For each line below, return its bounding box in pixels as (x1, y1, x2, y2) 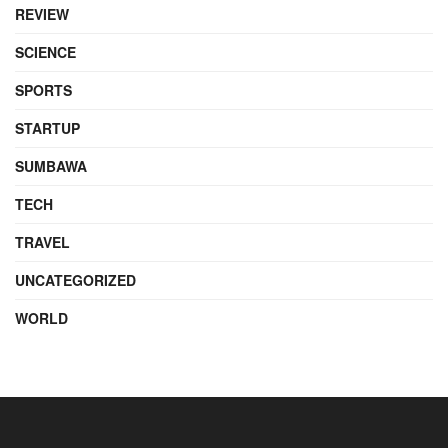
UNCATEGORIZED (15, 269, 136, 290)
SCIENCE (15, 41, 76, 62)
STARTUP (15, 117, 80, 138)
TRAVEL (15, 231, 70, 252)
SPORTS (15, 79, 72, 100)
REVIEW (15, 3, 69, 24)
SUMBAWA (15, 155, 87, 176)
